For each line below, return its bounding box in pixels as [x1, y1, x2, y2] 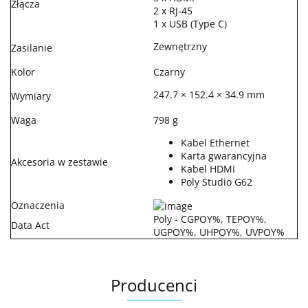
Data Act [11, 218, 49, 232]
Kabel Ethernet [181, 135, 250, 149]
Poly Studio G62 [181, 175, 252, 188]
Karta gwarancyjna [181, 148, 267, 162]
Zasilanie [11, 41, 52, 54]
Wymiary [11, 89, 51, 102]
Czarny [153, 65, 185, 78]
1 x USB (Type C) [153, 16, 227, 30]
